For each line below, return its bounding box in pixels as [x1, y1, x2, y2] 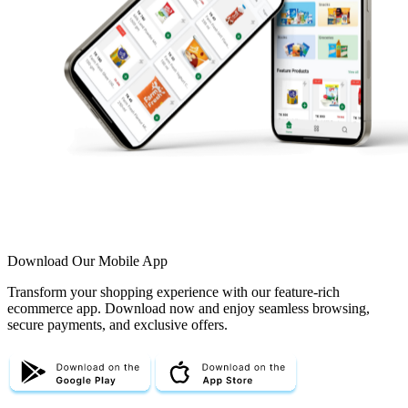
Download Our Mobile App [7, 253, 168, 270]
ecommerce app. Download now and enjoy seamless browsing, [7, 301, 370, 317]
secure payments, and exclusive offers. [7, 317, 228, 333]
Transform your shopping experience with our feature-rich [7, 284, 340, 301]
